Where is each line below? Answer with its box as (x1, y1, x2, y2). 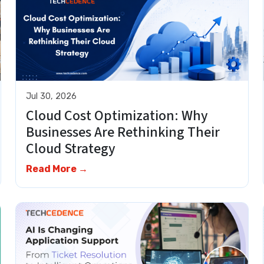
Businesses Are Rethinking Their (26, 122, 220, 143)
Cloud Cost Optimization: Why (26, 105, 209, 127)
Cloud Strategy (26, 138, 116, 160)
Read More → (26, 163, 88, 175)
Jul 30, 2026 (26, 91, 77, 102)
